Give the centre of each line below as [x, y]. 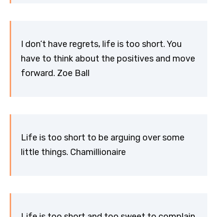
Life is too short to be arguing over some [103, 138]
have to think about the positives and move [108, 59]
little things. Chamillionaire [73, 152]
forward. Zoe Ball [55, 73]
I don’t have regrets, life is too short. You [101, 44]
